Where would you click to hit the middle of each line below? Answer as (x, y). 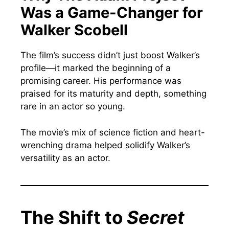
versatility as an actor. (65, 158)
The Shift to (74, 217)
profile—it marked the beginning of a (96, 68)
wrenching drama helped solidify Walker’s (105, 145)
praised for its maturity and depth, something (113, 94)
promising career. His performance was (101, 81)
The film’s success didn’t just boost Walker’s (110, 55)
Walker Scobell (74, 30)
